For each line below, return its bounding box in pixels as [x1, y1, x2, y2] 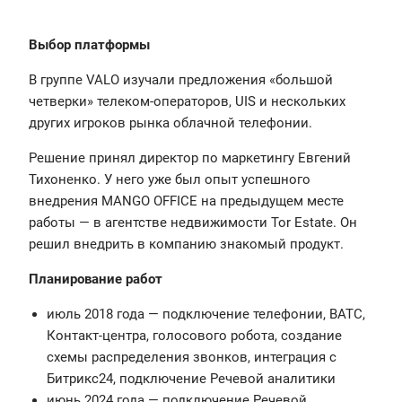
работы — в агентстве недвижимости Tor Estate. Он [29, 214, 357, 231]
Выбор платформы [29, 36, 150, 53]
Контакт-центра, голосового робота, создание [47, 327, 342, 344]
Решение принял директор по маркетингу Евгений [29, 149, 351, 166]
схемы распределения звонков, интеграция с [47, 348, 336, 365]
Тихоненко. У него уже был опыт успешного [29, 170, 310, 188]
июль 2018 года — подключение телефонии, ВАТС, [47, 305, 365, 322]
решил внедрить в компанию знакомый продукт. [29, 235, 344, 252]
